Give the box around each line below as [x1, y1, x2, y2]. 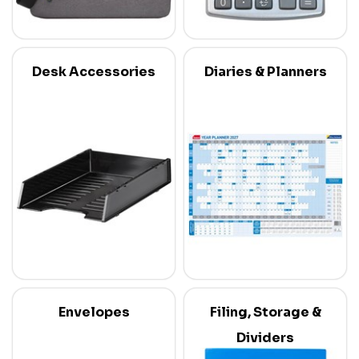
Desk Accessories [32, 63, 155, 80]
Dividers [236, 329, 294, 346]
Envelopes [58, 303, 130, 321]
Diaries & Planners [204, 63, 327, 80]
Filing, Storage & [209, 303, 321, 321]
